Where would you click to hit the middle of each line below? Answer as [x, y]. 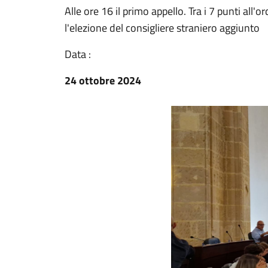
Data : [78, 54]
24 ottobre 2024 [103, 80]
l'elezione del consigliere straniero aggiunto [162, 28]
